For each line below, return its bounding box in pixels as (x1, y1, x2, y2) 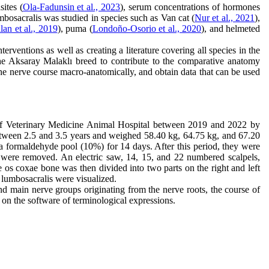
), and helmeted (201, 23, 260, 34)
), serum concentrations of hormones (120, 2, 261, 12)
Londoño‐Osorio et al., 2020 (92, 23, 201, 34)
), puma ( (57, 23, 92, 34)
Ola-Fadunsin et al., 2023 (22, 2, 121, 12)
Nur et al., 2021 (195, 13, 255, 23)
